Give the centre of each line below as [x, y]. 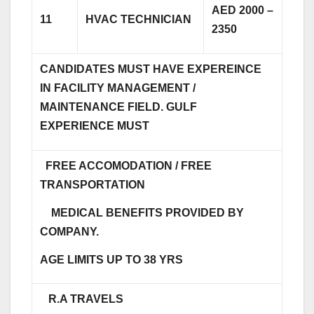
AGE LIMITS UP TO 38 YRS [112, 259]
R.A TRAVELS [82, 299]
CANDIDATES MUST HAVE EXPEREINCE [151, 69]
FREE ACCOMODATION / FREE [126, 165]
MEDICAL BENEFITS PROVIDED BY [142, 212]
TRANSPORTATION [96, 184]
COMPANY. [70, 231]
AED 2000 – [243, 10]
